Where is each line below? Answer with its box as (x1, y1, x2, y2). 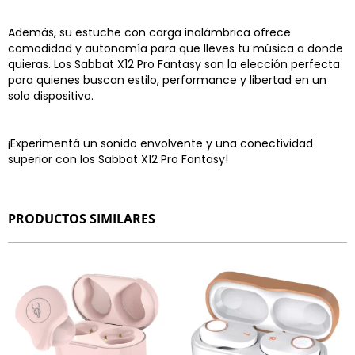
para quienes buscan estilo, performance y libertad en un (8, 72, 326, 88)
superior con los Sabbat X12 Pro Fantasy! (8, 151, 228, 167)
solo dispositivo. (8, 88, 94, 104)
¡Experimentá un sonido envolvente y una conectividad (8, 136, 313, 151)
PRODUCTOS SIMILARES (8, 210, 155, 227)
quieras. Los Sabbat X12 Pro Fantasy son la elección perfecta (8, 56, 340, 72)
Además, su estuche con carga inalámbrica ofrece (8, 25, 291, 40)
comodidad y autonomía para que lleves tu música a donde (8, 40, 343, 56)
